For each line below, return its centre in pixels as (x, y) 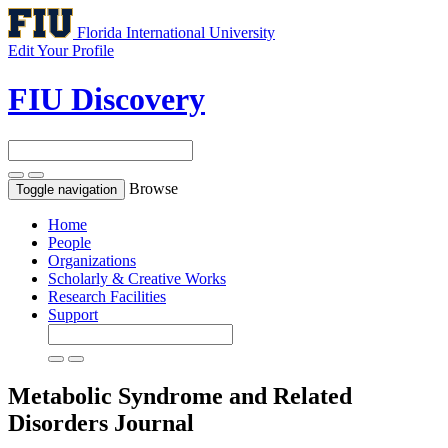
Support (73, 314)
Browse (153, 188)
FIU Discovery (106, 99)
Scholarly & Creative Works (137, 278)
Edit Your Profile (61, 50)
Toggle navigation (66, 189)
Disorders (61, 422)
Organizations (92, 260)
